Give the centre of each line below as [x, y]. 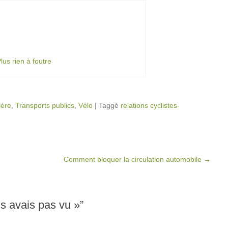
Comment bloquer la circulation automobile [134, 159]
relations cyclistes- [150, 105]
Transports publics [45, 105]
